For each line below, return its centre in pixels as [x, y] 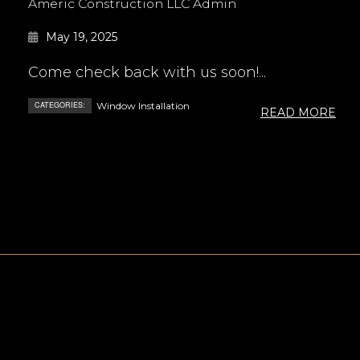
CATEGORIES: [60, 105]
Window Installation [143, 106]
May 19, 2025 [82, 37]
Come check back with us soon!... [147, 73]
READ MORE [298, 113]
